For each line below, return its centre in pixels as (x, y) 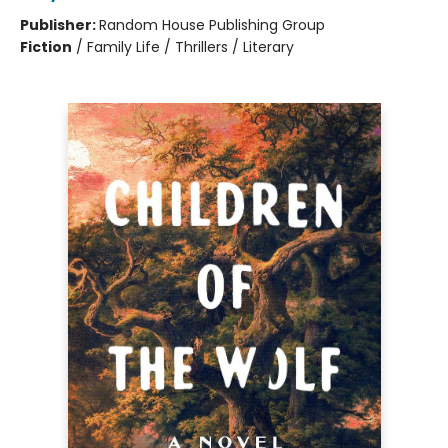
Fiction (46, 47)
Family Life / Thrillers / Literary (190, 47)
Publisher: (59, 25)
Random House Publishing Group (212, 25)
